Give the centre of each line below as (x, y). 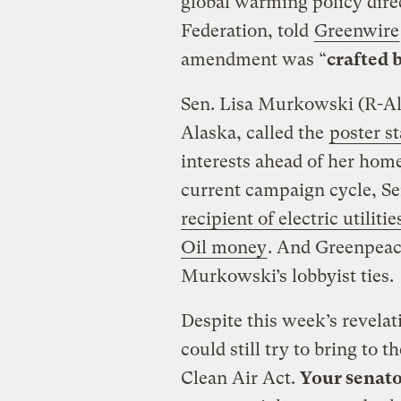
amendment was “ (253, 59)
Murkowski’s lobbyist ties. (287, 276)
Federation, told (247, 30)
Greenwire (356, 30)
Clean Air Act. (240, 378)
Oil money (223, 247)
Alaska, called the (254, 132)
